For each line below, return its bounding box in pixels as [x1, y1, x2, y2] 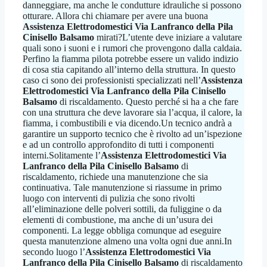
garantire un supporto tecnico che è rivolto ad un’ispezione [23, 128, 242, 139]
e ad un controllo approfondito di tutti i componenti [23, 139, 214, 150]
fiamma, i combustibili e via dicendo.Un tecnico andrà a [23, 117, 232, 128]
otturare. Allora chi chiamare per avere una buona [23, 10, 208, 21]
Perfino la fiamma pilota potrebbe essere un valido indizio [23, 53, 238, 64]
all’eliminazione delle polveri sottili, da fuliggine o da [23, 203, 222, 214]
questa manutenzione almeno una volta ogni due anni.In [23, 235, 232, 246]
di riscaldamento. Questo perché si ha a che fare [57, 96, 238, 107]
